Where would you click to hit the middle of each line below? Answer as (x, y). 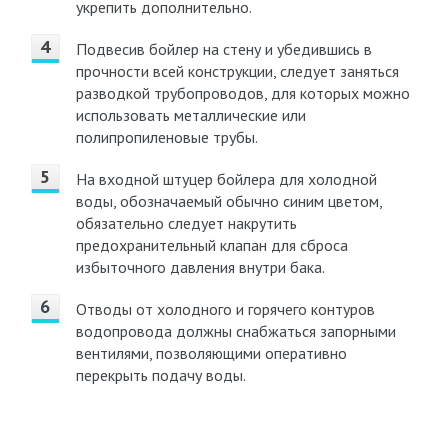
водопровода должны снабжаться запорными (235, 331)
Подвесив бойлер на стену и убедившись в (223, 49)
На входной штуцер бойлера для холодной (226, 179)
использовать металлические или (190, 115)
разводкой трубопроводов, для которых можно (242, 93)
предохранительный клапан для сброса (211, 245)
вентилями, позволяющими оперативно (211, 353)
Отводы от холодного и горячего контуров (225, 309)
